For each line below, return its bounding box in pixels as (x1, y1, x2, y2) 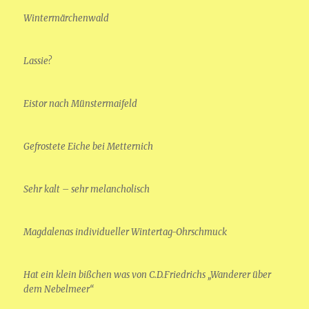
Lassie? (23, 54, 52, 67)
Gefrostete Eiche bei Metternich (23, 140, 154, 152)
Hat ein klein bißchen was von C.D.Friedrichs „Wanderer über (23, 268, 272, 281)
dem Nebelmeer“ (23, 283, 94, 295)
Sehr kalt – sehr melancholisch (23, 183, 150, 195)
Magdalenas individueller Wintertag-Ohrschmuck (23, 226, 228, 238)
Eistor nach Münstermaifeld (23, 97, 138, 110)
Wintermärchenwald (23, 12, 110, 24)
